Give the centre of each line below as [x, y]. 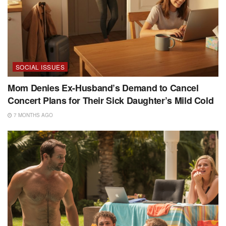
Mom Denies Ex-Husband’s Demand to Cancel [103, 88]
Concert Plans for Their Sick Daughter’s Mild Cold [111, 100]
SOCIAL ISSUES [40, 67]
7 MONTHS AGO [33, 115]
